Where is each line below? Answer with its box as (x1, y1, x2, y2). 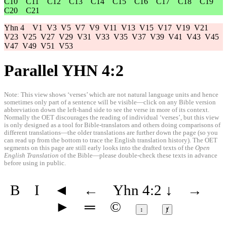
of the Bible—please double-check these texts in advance (59, 152, 217, 159)
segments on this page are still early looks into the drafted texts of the (4, 144, 195, 152)
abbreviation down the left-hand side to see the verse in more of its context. (4, 106, 209, 113)
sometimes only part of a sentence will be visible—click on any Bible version (4, 98, 216, 106)
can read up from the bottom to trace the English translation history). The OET (4, 136, 217, 144)
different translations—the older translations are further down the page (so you (4, 129, 218, 136)
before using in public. (4, 159, 66, 167)
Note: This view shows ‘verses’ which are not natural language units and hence (4, 91, 218, 98)
